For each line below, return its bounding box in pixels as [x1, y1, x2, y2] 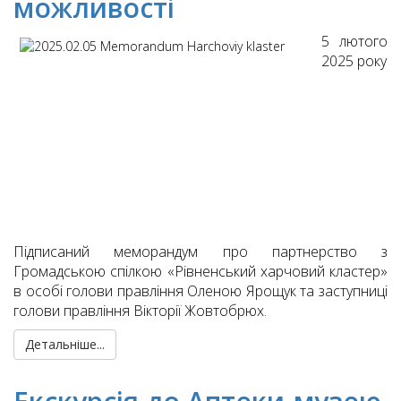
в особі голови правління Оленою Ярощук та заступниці [13, 281, 388, 302]
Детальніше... [25, 336, 105, 354]
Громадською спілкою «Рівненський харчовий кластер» [13, 261, 388, 282]
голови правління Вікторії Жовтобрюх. [13, 301, 267, 321]
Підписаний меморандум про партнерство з [13, 242, 388, 262]
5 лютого [321, 31, 388, 52]
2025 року [321, 51, 387, 72]
